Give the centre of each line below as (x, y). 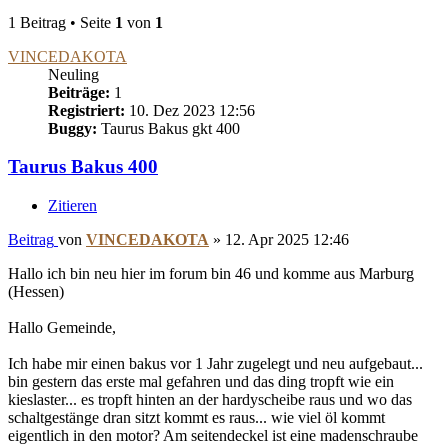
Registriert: (86, 110)
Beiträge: (79, 92)
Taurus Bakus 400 (83, 167)
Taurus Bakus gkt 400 (168, 128)
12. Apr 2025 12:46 (287, 240)
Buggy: (72, 128)
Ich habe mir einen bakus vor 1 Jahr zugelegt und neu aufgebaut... (215, 364)
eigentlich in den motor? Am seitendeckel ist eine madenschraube (213, 436)
